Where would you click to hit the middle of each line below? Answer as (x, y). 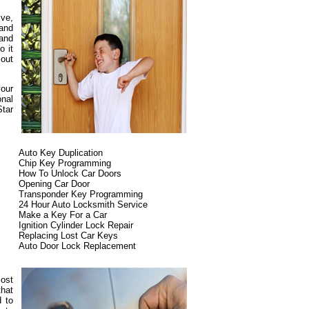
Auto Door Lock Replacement (77, 246)
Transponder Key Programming (81, 194)
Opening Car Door (54, 184)
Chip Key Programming (65, 163)
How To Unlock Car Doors (70, 173)
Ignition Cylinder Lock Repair (76, 225)
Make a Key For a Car (63, 215)
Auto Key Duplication (61, 153)
